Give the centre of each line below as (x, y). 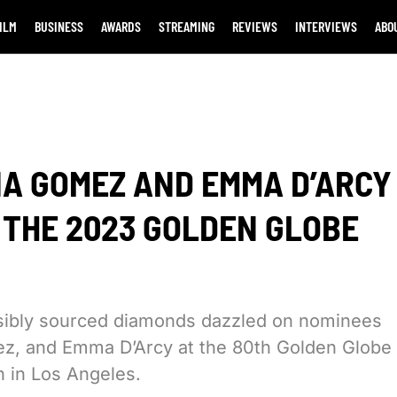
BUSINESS (58, 26)
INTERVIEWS (326, 26)
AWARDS (121, 26)
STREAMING (186, 26)
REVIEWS (254, 26)
